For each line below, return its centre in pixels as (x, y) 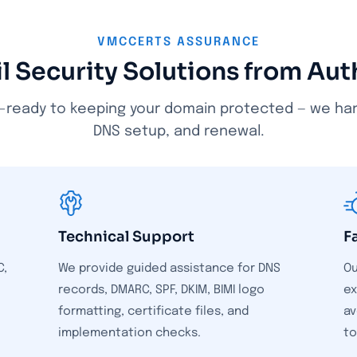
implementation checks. (129, 333)
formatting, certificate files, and (153, 312)
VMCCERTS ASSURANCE (178, 42)
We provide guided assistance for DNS (169, 269)
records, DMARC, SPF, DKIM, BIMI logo (161, 290)
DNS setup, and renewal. (178, 131)
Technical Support (126, 237)
